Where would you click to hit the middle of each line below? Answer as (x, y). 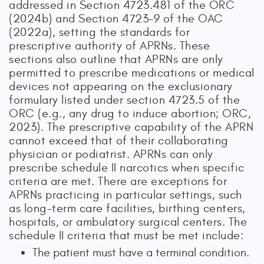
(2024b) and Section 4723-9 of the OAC (116, 18)
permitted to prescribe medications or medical (132, 72)
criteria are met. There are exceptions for (118, 181)
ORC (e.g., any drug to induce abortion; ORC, (130, 113)
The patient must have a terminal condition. (141, 252)
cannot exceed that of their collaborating (119, 140)
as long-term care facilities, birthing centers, (127, 208)
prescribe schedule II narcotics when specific (127, 167)
